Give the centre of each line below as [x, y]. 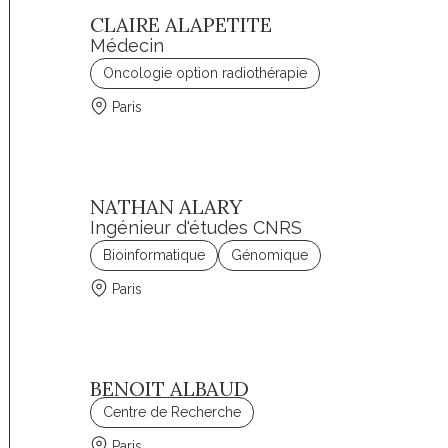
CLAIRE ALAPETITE [181, 24]
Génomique [270, 255]
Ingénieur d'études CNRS [196, 227]
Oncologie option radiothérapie [205, 73]
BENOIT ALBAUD [170, 388]
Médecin [127, 45]
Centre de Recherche [172, 412]
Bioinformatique [154, 255]
